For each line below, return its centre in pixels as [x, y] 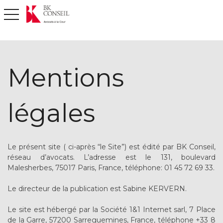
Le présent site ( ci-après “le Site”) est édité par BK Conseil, [111, 147]
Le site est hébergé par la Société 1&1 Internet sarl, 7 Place [111, 210]
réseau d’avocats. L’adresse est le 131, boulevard [111, 157]
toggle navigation [30, 13]
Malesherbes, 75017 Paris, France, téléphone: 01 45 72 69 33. [111, 168]
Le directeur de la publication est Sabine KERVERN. [97, 189]
